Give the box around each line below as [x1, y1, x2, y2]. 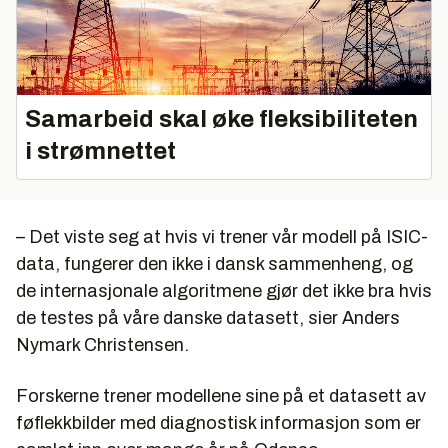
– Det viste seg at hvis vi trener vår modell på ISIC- [16, 226, 428, 247]
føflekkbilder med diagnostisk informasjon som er [16, 412, 421, 433]
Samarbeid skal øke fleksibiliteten [25, 105, 418, 132]
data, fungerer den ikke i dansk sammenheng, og [16, 253, 413, 274]
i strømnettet [25, 137, 176, 164]
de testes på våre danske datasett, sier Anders [16, 307, 400, 328]
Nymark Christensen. [16, 334, 189, 355]
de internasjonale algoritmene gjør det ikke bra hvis [16, 280, 432, 301]
